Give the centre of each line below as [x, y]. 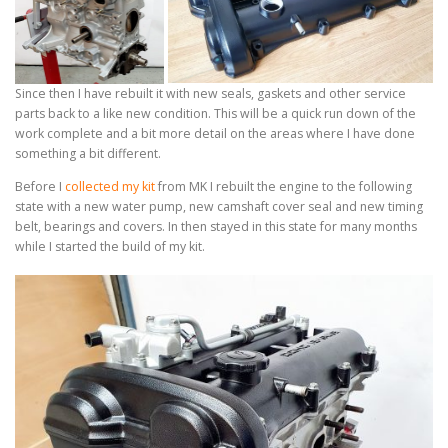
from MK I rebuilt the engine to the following [283, 186]
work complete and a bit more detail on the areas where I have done [215, 133]
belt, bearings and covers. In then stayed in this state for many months [216, 226]
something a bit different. [88, 153]
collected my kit [110, 186]
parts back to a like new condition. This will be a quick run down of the [215, 113]
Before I [40, 186]
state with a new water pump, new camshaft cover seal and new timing [219, 206]
